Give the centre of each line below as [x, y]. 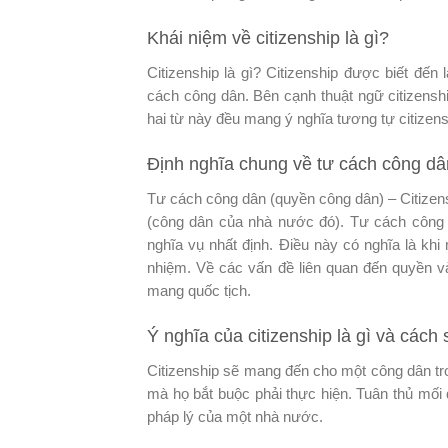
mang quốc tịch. [201, 290]
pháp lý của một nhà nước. [237, 416]
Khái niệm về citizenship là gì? [268, 37]
